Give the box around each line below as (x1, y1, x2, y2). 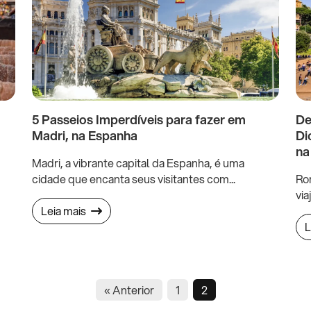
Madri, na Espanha (32, 126, 137, 144)
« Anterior (103, 281, 154, 298)
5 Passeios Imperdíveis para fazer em (32, 110, 246, 128)
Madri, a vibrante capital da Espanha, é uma (32, 154, 244, 171)
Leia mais (41, 202, 88, 219)
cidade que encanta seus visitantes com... (32, 170, 235, 187)
